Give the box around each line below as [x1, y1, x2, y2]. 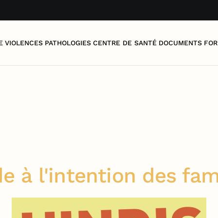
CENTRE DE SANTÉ [93, 38, 157, 47]
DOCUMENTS [159, 38, 202, 47]
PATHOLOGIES [45, 38, 91, 47]
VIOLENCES [5, 38, 43, 47]
